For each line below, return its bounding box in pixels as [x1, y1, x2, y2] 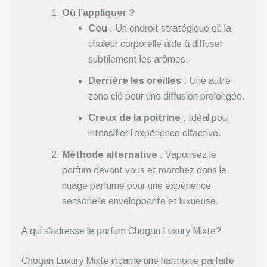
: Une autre [181, 75, 231, 86]
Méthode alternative [62, 149, 157, 160]
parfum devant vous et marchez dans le [62, 164, 226, 175]
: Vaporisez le [157, 149, 216, 160]
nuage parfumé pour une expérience [62, 180, 211, 191]
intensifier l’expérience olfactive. [88, 128, 221, 138]
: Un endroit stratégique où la [107, 23, 231, 33]
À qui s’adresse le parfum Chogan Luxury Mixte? [21, 225, 221, 236]
